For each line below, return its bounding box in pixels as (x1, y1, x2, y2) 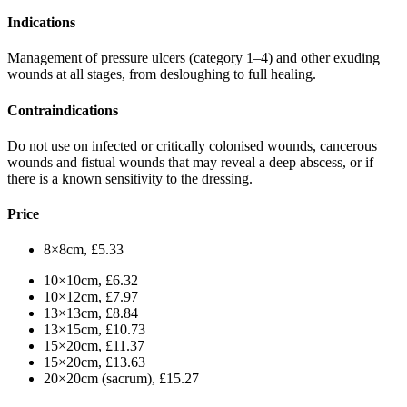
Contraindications (7, 102, 118, 118)
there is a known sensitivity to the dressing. (7, 170, 253, 186)
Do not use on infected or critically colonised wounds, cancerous (7, 137, 377, 154)
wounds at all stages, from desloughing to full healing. (7, 66, 316, 83)
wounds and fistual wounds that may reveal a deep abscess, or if (7, 154, 373, 170)
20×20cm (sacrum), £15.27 (44, 371, 199, 387)
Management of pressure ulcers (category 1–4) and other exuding (7, 50, 380, 66)
